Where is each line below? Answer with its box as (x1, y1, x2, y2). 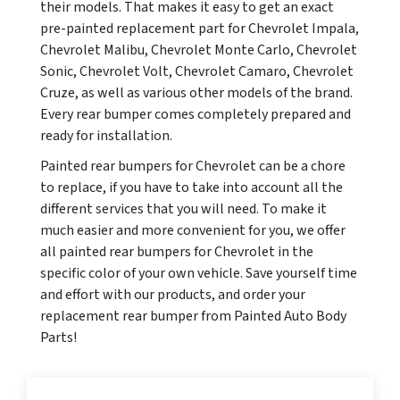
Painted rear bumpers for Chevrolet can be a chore (40, 155, 346, 176)
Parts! (40, 327, 77, 347)
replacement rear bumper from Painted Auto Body (40, 305, 346, 326)
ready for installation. (40, 125, 172, 146)
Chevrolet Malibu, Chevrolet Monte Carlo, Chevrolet (40, 39, 357, 60)
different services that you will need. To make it (40, 198, 327, 219)
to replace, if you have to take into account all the (40, 177, 343, 197)
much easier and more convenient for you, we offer (40, 220, 346, 240)
